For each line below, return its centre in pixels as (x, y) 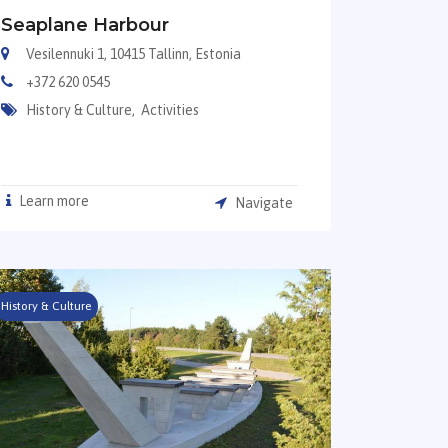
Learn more (52, 201)
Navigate (263, 203)
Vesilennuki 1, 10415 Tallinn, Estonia (133, 54)
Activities (169, 110)
